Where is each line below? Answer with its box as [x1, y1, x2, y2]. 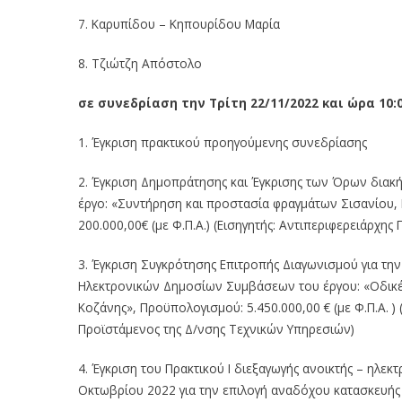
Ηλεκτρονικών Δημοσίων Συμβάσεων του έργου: [78, 276, 360, 294]
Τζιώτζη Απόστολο [92, 54, 202, 72]
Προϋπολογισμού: [140, 298, 243, 316]
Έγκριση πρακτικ [92, 133, 185, 151]
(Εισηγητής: [214, 215, 275, 233]
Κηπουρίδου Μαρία [170, 14, 280, 32]
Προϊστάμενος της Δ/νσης [78, 319, 229, 337]
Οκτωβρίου [78, 380, 144, 398]
